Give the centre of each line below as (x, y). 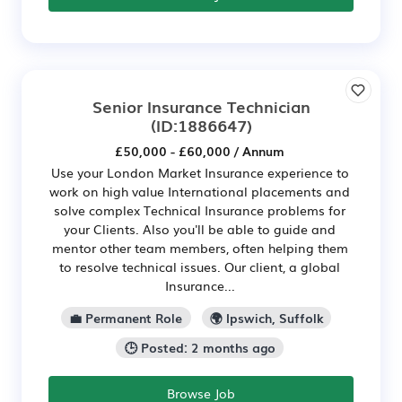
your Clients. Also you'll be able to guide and (200, 228)
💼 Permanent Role (126, 317)
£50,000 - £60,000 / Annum (200, 150)
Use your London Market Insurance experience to (200, 172)
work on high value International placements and (200, 191)
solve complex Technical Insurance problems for (200, 210)
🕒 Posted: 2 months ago (200, 348)
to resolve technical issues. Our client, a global (200, 266)
